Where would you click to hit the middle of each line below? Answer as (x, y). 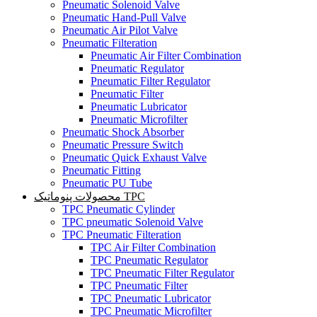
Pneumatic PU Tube (107, 183)
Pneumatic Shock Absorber (123, 132)
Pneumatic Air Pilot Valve (120, 30)
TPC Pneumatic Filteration (122, 234)
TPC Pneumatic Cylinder (119, 209)
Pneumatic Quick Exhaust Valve (134, 157)
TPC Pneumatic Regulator (149, 260)
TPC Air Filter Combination (153, 247)
